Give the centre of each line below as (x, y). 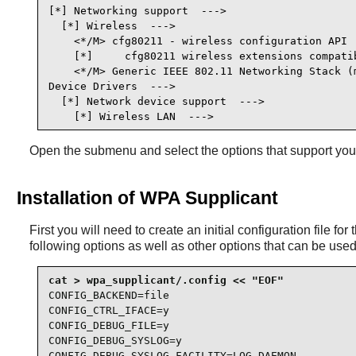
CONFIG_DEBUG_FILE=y (108, 325)
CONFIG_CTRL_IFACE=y (108, 310)
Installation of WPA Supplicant (147, 198)
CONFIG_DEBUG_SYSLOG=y (115, 340)
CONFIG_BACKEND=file (108, 295)
